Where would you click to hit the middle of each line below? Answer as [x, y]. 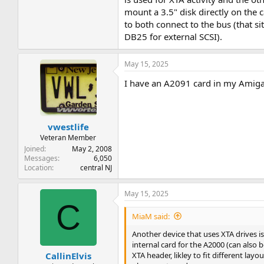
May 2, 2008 [92, 148]
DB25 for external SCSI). [174, 37]
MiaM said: [151, 216]
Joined [34, 148]
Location [38, 167]
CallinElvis [68, 256]
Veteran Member [68, 137]
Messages [41, 158]
